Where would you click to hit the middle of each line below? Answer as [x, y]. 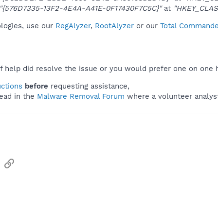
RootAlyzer [114, 26]
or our [147, 26]
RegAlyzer [73, 26]
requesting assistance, [89, 86]
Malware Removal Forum [81, 96]
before [36, 86]
